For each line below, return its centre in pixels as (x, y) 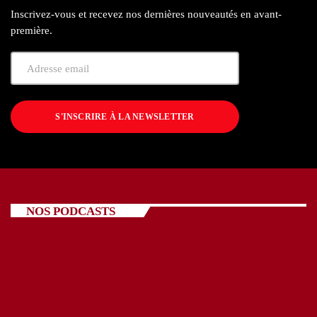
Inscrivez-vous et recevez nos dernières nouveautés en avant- (146, 15)
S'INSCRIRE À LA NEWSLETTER (125, 117)
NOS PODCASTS (70, 211)
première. (31, 31)
